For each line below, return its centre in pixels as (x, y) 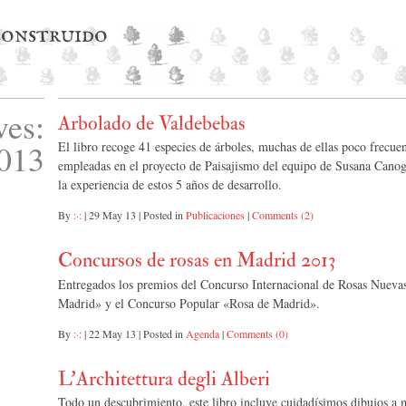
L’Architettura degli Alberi (164, 378)
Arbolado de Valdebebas (152, 123)
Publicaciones (215, 215)
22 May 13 (112, 333)
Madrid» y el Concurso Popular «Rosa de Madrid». (189, 303)
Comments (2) (283, 215)
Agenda (203, 333)
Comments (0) (257, 333)
